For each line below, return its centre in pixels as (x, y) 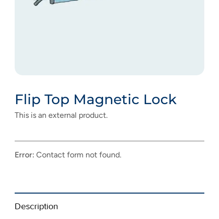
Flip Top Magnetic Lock (96, 99)
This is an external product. (61, 115)
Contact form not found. (78, 154)
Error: (24, 154)
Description (36, 206)
